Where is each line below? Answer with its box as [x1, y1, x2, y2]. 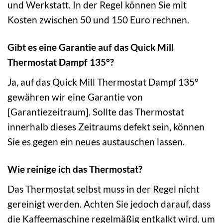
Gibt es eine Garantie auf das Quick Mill [7, 41, 174, 53]
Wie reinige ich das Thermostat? [7, 163, 142, 175]
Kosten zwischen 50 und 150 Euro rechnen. [7, 14, 189, 26]
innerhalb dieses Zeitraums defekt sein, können [7, 120, 205, 132]
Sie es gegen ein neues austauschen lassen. [7, 135, 185, 147]
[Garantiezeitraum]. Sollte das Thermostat [7, 106, 184, 117]
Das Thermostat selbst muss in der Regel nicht [7, 183, 200, 195]
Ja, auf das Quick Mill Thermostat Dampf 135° [7, 76, 199, 88]
